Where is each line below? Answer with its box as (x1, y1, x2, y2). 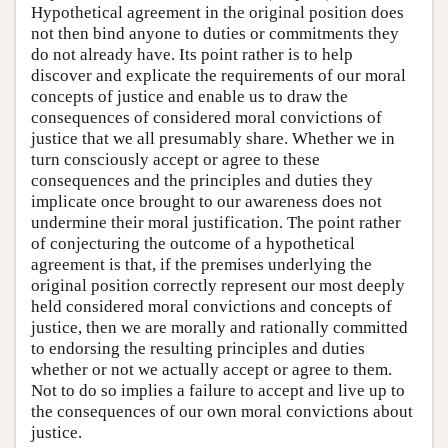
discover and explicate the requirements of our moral (31, 65, 406, 85)
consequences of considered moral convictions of (31, 107, 382, 127)
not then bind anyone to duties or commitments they (31, 23, 399, 43)
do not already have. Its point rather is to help (31, 44, 353, 64)
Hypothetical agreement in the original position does (31, 2, 404, 22)
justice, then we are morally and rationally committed (31, 317, 408, 337)
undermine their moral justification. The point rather (31, 212, 401, 232)
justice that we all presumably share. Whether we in (31, 128, 395, 148)
